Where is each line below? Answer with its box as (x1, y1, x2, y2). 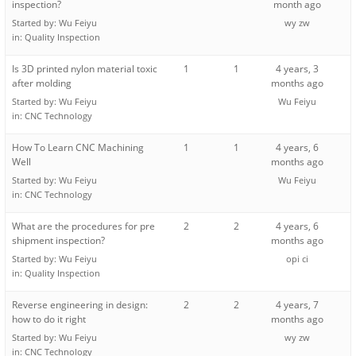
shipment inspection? (12, 234, 105, 248)
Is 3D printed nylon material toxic (12, 62, 157, 76)
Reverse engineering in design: (12, 298, 148, 312)
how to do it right (12, 312, 86, 327)
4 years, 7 (276, 298, 319, 312)
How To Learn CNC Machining (12, 141, 144, 155)
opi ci (286, 253, 309, 265)
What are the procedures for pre (12, 219, 155, 234)
